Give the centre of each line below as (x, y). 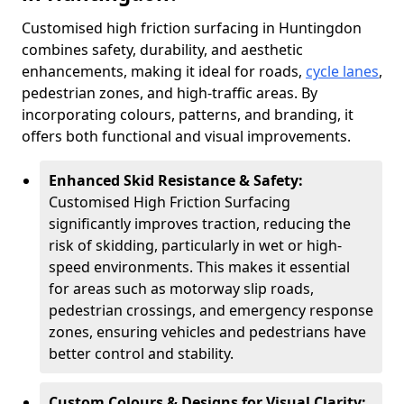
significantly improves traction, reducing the (200, 224)
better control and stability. (141, 353)
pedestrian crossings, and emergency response (211, 310)
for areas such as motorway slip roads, (181, 289)
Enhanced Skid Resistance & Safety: (176, 180)
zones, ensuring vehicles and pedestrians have (207, 332)
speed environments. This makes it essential (199, 267)
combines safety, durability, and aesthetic (162, 50)
